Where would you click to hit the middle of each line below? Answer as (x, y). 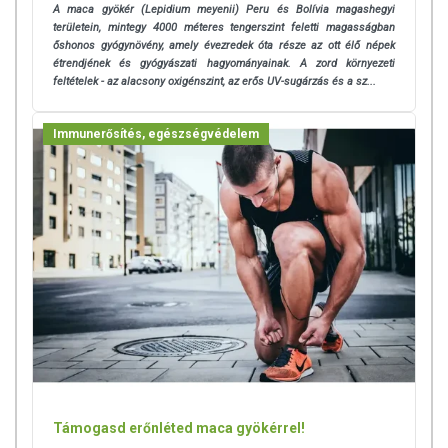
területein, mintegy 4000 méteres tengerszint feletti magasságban (224, 27)
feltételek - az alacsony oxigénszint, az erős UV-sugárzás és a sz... (214, 81)
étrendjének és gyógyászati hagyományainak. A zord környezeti (224, 63)
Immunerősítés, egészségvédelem (156, 133)
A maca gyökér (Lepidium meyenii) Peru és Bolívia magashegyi (224, 9)
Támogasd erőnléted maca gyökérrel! (179, 428)
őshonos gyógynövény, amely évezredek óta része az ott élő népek (224, 45)
